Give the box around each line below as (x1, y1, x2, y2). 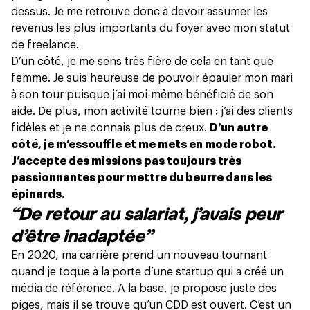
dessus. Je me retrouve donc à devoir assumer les (11, 6, 268, 18)
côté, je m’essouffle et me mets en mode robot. (11, 139, 276, 151)
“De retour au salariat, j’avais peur (11, 203, 282, 225)
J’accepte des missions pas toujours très (11, 156, 241, 167)
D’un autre (210, 122, 268, 134)
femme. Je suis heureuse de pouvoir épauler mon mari (11, 73, 293, 84)
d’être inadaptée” (11, 226, 152, 247)
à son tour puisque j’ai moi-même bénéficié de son (11, 89, 273, 101)
